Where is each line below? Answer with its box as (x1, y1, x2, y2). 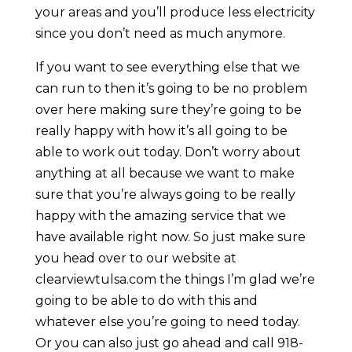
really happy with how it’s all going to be (35, 123, 288, 139)
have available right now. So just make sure (35, 229, 306, 245)
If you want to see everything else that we (35, 60, 300, 75)
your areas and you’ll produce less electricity (35, 5, 315, 20)
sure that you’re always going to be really (35, 187, 295, 203)
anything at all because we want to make (35, 166, 295, 181)
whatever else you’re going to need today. (35, 314, 300, 330)
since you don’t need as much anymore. (35, 26, 285, 42)
